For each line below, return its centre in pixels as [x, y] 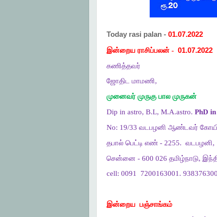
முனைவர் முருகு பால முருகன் [151, 97]
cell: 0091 [121, 174]
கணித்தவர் [123, 66]
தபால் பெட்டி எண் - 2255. [144, 143]
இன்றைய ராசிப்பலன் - [140, 50]
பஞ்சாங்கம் [156, 205]
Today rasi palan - [137, 34]
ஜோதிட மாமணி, [132, 81]
